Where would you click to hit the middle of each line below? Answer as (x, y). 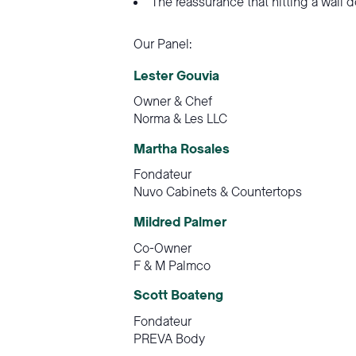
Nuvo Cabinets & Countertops (218, 193)
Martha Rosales (182, 149)
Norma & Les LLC (180, 120)
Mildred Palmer (180, 222)
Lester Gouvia (176, 75)
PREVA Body (169, 339)
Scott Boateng (178, 296)
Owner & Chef (173, 102)
